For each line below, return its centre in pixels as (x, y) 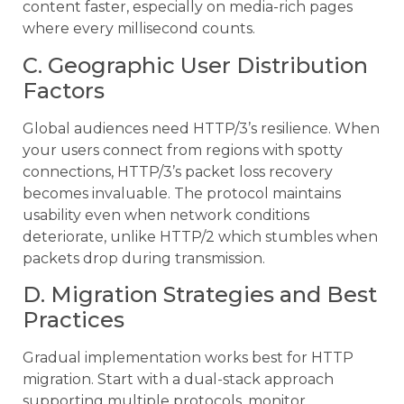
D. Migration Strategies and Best (200, 295)
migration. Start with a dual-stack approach (178, 380)
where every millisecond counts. (139, 29)
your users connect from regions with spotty (183, 150)
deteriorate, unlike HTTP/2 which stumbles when (200, 236)
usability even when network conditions (166, 215)
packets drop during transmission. (144, 258)
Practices (73, 320)
